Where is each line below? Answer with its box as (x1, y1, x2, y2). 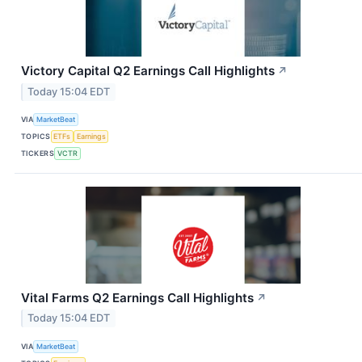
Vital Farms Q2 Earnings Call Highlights (21, 289, 254, 305)
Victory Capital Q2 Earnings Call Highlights (21, 62, 275, 78)
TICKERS (21, 149, 55, 158)
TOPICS (21, 132, 51, 141)
